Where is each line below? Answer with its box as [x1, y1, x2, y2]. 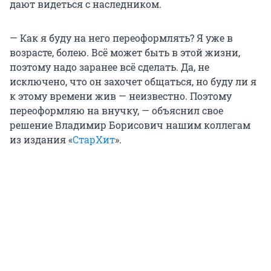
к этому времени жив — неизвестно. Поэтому [10, 90, 232, 103]
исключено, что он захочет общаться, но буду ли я [10, 75, 256, 88]
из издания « [10, 133, 73, 146]
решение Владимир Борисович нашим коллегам [10, 119, 250, 132]
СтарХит [73, 133, 115, 146]
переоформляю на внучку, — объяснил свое [10, 104, 223, 117]
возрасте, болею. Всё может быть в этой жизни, [10, 46, 240, 59]
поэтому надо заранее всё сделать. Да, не [10, 60, 209, 74]
